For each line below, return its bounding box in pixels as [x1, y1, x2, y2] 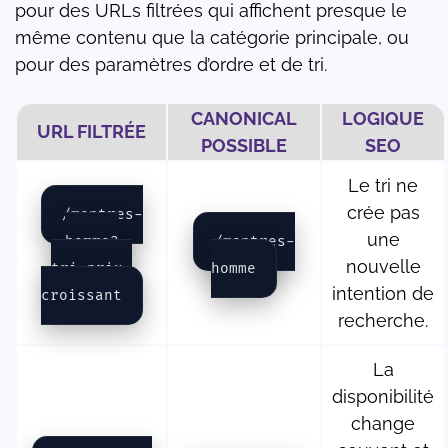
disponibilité [332, 386, 434, 408]
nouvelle [345, 256, 421, 278]
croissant [40, 287, 122, 305]
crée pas [346, 202, 420, 224]
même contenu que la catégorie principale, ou [15, 27, 409, 49]
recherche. [338, 310, 428, 332]
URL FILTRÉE [37, 121, 146, 143]
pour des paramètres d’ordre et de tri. [15, 54, 327, 76]
